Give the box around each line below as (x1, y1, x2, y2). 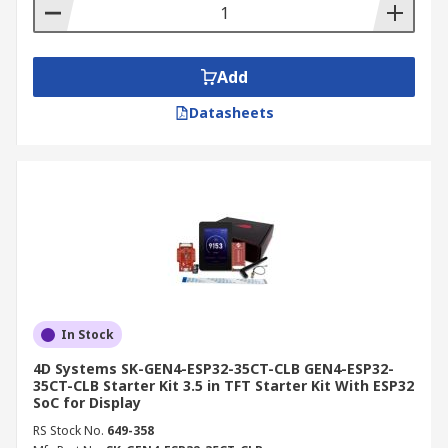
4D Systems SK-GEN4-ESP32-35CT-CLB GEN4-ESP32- (33, 359, 394, 378)
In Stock (61, 326, 114, 343)
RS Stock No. (33, 422, 104, 439)
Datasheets (188, 103, 274, 122)
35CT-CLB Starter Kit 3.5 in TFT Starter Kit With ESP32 (33, 376, 414, 395)
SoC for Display (33, 393, 141, 412)
